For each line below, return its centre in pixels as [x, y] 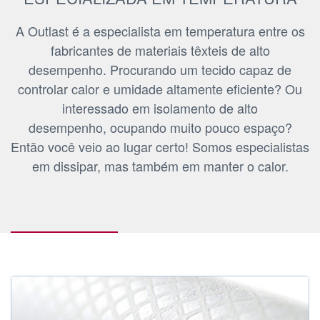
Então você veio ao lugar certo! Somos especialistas [160, 146]
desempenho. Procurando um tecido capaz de [160, 69]
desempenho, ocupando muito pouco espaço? [160, 127]
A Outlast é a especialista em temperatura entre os [160, 30]
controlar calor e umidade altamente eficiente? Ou [160, 88]
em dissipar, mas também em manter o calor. [160, 165]
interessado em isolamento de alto [160, 107]
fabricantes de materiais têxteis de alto [160, 50]
